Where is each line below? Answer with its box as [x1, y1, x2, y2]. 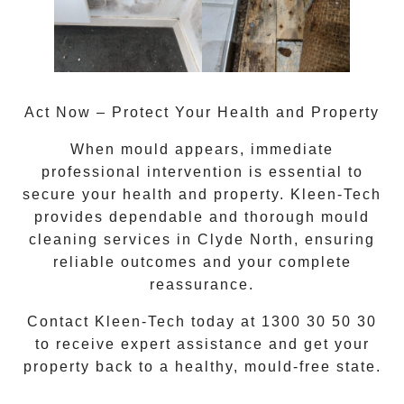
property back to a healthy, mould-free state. [23, 358, 381, 374]
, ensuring [294, 231, 375, 247]
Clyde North [197, 231, 294, 247]
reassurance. [150, 276, 254, 292]
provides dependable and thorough [34, 208, 321, 225]
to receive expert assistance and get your [34, 335, 370, 352]
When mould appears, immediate [70, 141, 334, 157]
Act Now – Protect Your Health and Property [24, 104, 380, 120]
